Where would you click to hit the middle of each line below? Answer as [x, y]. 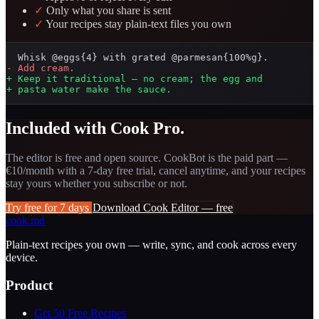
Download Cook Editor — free [163, 208]
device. [22, 258]
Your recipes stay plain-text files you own [137, 23]
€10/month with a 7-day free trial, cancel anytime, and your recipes [156, 171]
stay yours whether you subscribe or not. [96, 184]
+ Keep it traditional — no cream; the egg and [135, 78]
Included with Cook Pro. [95, 128]
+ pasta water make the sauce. [89, 89]
